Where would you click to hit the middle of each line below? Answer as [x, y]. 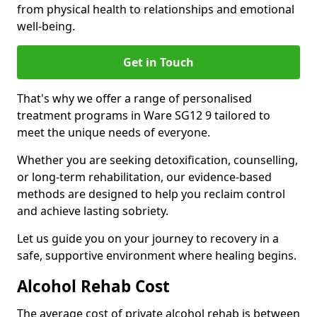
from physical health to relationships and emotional [156, 9]
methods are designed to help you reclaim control [151, 194]
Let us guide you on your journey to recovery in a [148, 238]
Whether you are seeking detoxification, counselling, [157, 160]
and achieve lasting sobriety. [93, 211]
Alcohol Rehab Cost [93, 286]
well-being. [46, 26]
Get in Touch [158, 62]
